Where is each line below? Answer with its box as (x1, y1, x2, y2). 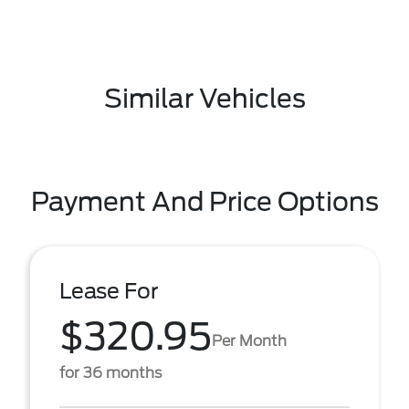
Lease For (59, 278, 159, 304)
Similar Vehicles (103, 83, 306, 114)
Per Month (212, 331, 287, 350)
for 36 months (59, 364, 162, 382)
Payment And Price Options (30, 186, 379, 217)
